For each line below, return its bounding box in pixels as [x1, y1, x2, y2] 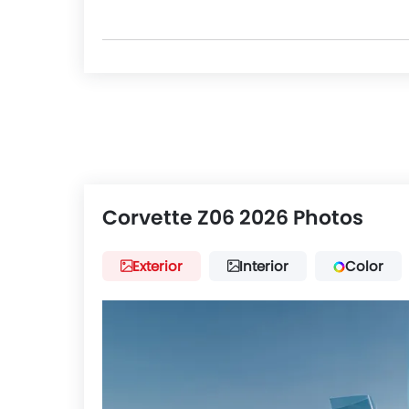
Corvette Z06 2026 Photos [102, 203, 363, 232]
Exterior [132, 256, 183, 276]
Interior [239, 256, 288, 276]
